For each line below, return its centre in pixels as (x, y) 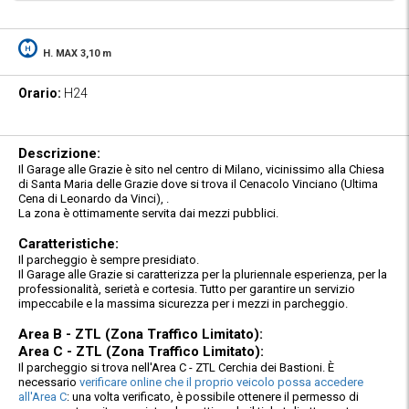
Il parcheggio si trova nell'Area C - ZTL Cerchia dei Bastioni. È (176, 367)
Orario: (40, 93)
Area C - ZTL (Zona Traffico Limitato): (141, 351)
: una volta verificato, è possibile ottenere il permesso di (213, 396)
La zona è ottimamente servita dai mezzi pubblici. (148, 213)
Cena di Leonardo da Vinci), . (94, 198)
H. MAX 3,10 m (76, 53)
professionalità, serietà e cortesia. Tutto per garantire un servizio (187, 288)
